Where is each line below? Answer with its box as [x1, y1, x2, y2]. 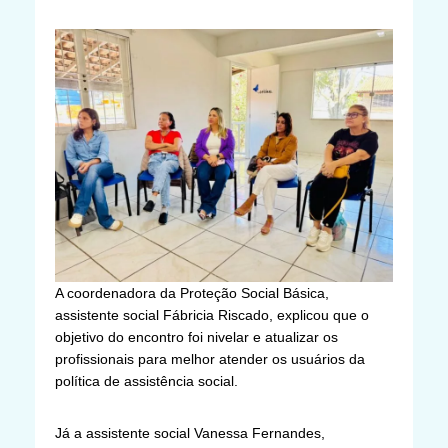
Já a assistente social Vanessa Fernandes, [55, 425, 325, 442]
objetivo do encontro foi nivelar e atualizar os [55, 329, 338, 346]
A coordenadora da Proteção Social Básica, [55, 285, 329, 302]
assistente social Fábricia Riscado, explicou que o [55, 307, 369, 324]
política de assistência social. [55, 373, 238, 390]
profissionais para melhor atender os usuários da [55, 351, 365, 368]
